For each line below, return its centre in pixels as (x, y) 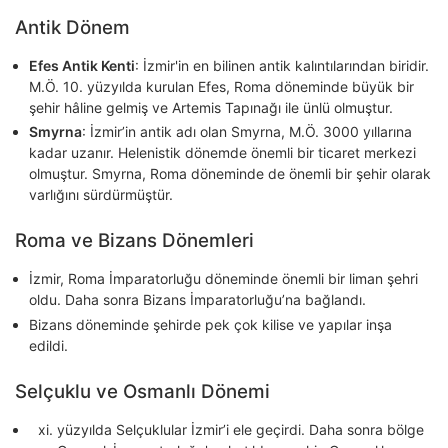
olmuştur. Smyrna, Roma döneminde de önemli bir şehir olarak (230, 174)
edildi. (48, 345)
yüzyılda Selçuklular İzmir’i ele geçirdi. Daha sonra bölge (240, 429)
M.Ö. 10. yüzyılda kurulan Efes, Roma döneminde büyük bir (221, 86)
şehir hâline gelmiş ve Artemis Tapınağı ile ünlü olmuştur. (211, 107)
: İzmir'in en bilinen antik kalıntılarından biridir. (282, 65)
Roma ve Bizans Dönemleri (134, 241)
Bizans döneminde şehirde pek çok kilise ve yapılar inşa (210, 324)
